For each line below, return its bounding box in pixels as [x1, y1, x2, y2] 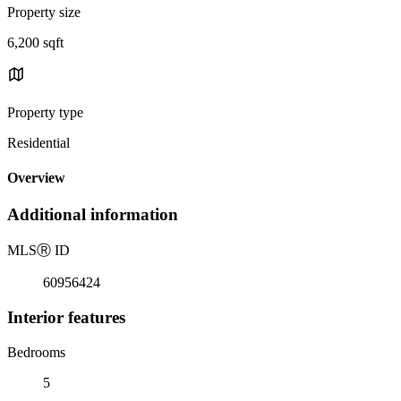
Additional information [7, 205, 178, 225]
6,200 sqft [7, 34, 64, 50]
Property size [7, 4, 81, 20]
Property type [7, 104, 83, 120]
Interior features [7, 307, 125, 327]
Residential [7, 134, 70, 150]
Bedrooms [7, 344, 65, 360]
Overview [7, 170, 65, 186]
